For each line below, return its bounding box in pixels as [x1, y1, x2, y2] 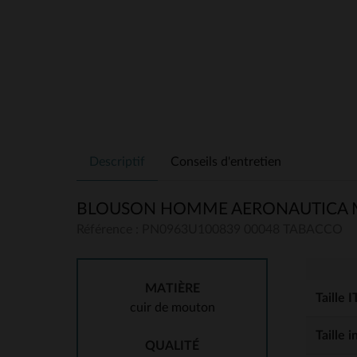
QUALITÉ [145, 339, 199, 352]
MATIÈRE [144, 282, 200, 295]
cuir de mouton [129, 301, 215, 314]
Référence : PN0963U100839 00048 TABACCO [76, 223, 343, 236]
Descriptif [89, 155, 145, 168]
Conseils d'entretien [171, 155, 281, 168]
